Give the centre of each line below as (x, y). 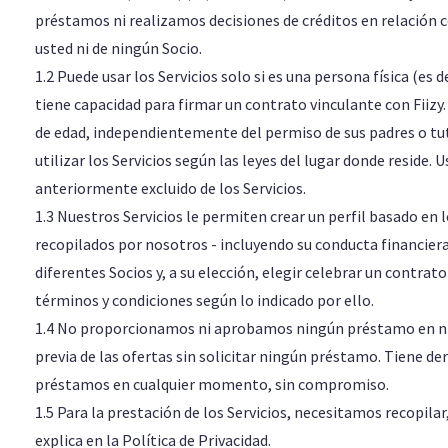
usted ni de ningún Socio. (118, 48)
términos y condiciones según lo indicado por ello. (204, 300)
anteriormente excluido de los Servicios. (170, 188)
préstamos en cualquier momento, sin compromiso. (211, 384)
